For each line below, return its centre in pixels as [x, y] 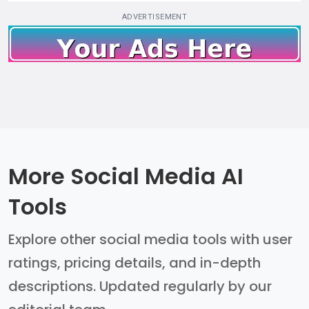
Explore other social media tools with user [150, 239]
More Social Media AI [126, 176]
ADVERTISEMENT [154, 17]
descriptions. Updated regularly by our [140, 286]
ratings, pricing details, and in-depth [134, 262]
